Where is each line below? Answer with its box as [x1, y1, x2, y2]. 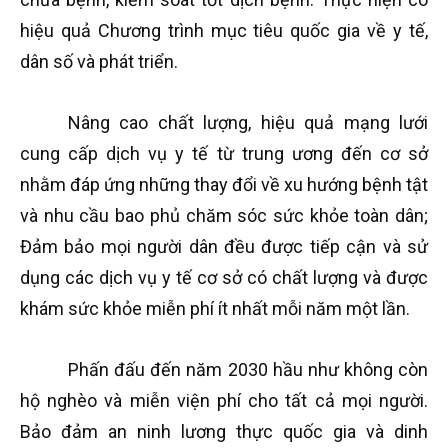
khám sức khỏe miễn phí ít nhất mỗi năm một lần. [20, 298, 410, 319]
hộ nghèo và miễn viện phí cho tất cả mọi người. [20, 390, 428, 411]
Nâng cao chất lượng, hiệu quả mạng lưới [68, 112, 428, 133]
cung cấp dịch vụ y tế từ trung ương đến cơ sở [20, 143, 428, 164]
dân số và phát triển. [20, 51, 178, 72]
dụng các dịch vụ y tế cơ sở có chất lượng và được [20, 267, 428, 288]
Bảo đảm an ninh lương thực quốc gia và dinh [20, 421, 428, 442]
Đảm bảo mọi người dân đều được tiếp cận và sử [20, 236, 428, 257]
